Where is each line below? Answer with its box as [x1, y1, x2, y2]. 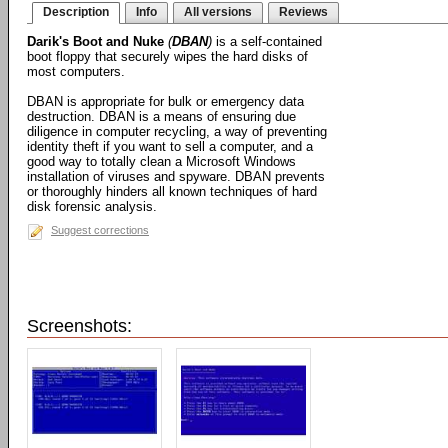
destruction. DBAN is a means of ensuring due [27, 109, 296, 124]
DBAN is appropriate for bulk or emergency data [27, 94, 304, 109]
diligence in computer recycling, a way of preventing [27, 124, 327, 139]
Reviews [279, 5, 328, 19]
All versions [184, 5, 252, 19]
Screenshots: [27, 316, 132, 336]
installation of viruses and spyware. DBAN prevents [27, 169, 325, 184]
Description [43, 5, 109, 19]
